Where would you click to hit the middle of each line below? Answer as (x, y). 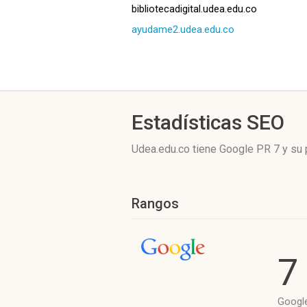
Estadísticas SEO (208, 122)
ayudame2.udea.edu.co (183, 29)
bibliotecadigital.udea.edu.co (194, 9)
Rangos (155, 204)
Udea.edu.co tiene (175, 149)
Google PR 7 (249, 149)
